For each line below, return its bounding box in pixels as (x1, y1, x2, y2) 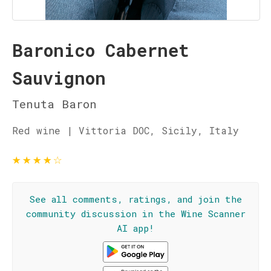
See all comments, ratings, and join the (29, 193, 242, 205)
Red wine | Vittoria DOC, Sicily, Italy (12, 124, 239, 137)
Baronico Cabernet (12, 39, 189, 62)
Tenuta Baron (12, 96, 97, 111)
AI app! (117, 222, 154, 234)
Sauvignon (12, 67, 106, 90)
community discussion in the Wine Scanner (25, 207, 246, 220)
